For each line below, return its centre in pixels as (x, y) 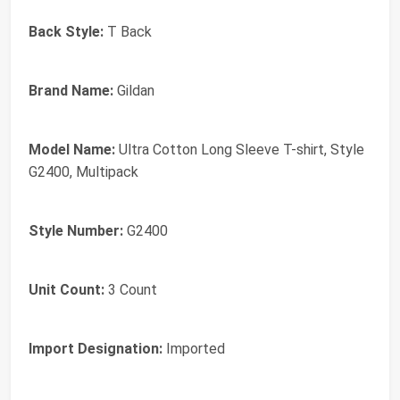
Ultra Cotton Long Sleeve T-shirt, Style (240, 150)
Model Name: (72, 150)
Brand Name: (71, 91)
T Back (128, 32)
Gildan (134, 91)
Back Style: (66, 32)
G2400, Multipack (83, 172)
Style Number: (76, 231)
